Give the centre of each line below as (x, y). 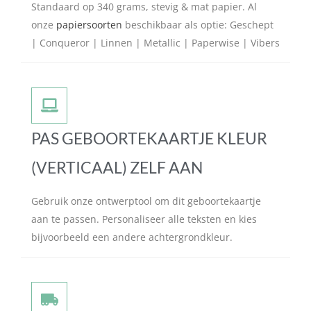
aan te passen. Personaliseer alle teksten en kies (144, 219)
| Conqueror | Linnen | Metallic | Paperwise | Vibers (155, 42)
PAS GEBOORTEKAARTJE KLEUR (149, 138)
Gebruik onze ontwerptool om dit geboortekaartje (146, 201)
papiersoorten (89, 24)
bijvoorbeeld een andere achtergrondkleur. (132, 237)
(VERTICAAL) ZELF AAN (117, 167)
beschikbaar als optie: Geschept (198, 24)
